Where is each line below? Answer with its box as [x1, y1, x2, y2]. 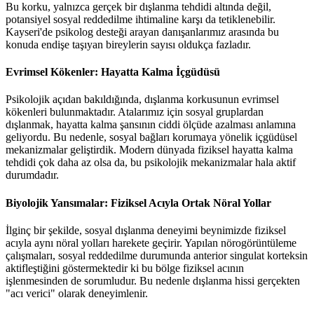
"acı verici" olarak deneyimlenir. [6, 287, 148, 299]
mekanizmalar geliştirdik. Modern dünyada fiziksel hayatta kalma [6, 144, 293, 156]
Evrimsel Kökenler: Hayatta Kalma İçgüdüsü [6, 66, 220, 78]
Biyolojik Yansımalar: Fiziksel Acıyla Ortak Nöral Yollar [6, 196, 271, 209]
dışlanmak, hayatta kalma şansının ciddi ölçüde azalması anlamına [6, 118, 296, 131]
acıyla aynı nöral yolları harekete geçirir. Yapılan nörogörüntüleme [6, 236, 296, 249]
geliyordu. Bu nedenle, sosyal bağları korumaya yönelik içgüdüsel [6, 131, 297, 144]
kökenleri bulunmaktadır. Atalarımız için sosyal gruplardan [6, 106, 264, 118]
